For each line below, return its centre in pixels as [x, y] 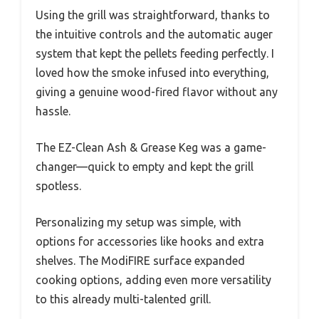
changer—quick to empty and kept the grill [145, 166]
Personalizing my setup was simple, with [138, 222]
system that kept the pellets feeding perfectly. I [155, 53]
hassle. [53, 111]
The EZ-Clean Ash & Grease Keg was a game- [151, 147]
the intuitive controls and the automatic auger [154, 34]
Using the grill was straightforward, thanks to [153, 15]
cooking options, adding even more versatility [153, 279]
